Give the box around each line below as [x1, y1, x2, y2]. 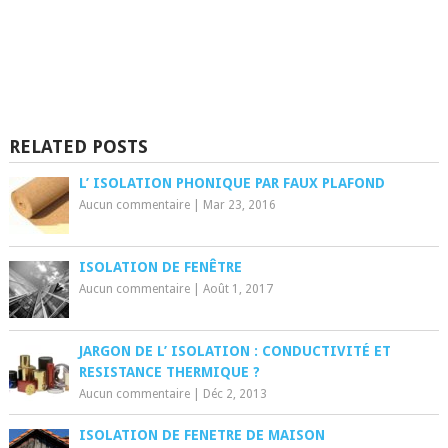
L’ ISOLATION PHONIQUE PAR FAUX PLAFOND [78, 175, 385, 192]
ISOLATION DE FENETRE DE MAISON [78, 427, 325, 444]
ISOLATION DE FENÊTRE [78, 259, 242, 276]
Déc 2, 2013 [202, 387, 267, 402]
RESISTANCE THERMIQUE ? [78, 364, 260, 381]
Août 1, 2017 [202, 282, 273, 297]
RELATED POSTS [8, 136, 148, 158]
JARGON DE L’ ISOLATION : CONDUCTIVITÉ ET [78, 343, 391, 360]
